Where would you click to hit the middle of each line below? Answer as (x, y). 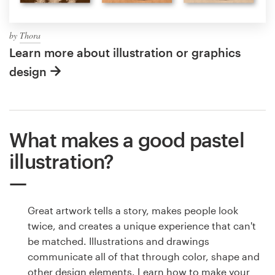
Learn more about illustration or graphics (125, 53)
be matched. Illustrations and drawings (118, 241)
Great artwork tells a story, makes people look (133, 211)
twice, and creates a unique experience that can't (142, 226)
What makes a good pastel (127, 140)
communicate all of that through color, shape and (144, 257)
